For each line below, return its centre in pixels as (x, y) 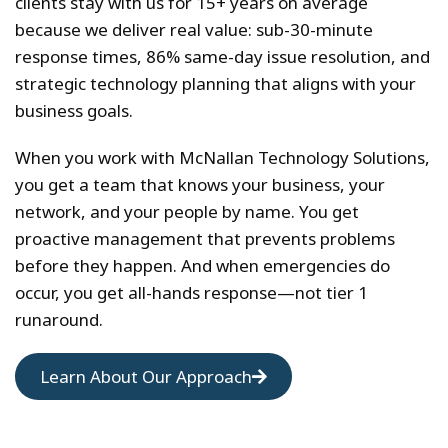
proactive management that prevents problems (205, 238)
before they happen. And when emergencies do (202, 265)
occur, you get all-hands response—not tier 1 (191, 292)
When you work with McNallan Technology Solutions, (222, 157)
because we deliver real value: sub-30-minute (194, 29)
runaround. (59, 319)
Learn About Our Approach (146, 376)
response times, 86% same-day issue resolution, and (222, 56)
